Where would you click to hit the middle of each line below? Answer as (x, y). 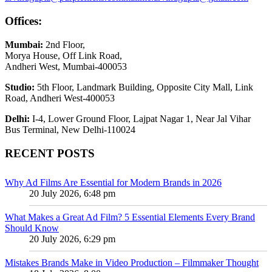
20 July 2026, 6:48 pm (72, 194)
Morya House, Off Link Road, (63, 55)
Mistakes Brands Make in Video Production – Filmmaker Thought (132, 263)
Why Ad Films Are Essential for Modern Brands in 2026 (113, 183)
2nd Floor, (64, 44)
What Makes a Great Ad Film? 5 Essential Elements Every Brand (130, 217)
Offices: (23, 21)
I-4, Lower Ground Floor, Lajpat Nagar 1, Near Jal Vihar (140, 118)
